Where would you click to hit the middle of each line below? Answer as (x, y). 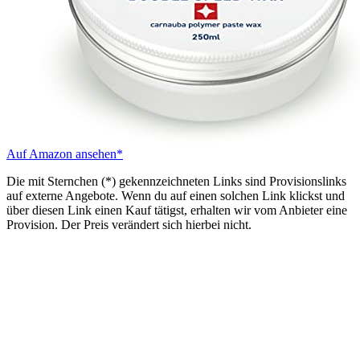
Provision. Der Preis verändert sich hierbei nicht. (129, 224)
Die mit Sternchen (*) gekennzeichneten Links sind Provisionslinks (176, 181)
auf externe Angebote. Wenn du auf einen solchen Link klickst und (176, 195)
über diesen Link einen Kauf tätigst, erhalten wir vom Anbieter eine (177, 210)
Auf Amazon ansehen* (65, 153)
